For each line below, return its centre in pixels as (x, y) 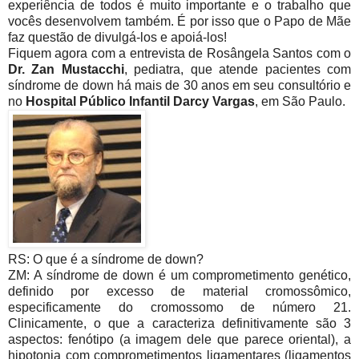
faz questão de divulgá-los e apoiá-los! (119, 38)
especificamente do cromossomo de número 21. (179, 308)
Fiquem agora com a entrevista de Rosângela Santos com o (179, 54)
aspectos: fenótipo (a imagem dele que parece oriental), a (179, 340)
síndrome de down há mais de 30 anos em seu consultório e (179, 86)
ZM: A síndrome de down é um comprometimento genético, (179, 276)
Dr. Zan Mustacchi (66, 70)
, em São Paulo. (300, 102)
